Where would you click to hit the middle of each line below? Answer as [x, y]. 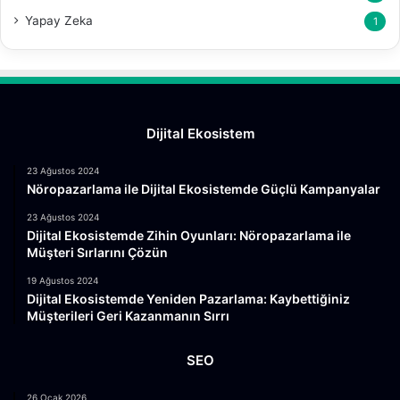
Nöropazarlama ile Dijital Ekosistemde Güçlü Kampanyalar [204, 188]
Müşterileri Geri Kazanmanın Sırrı [128, 315]
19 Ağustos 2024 [62, 280]
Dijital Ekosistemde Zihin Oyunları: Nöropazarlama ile [189, 235]
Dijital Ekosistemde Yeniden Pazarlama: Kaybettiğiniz [188, 298]
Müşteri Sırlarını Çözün [97, 252]
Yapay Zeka [59, 20]
